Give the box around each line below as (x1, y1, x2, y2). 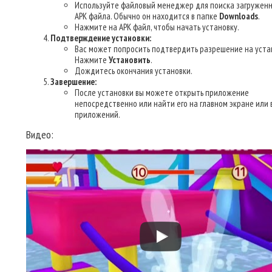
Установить (109, 54, 151, 66)
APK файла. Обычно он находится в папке (75, 10, 219, 22)
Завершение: (50, 76, 97, 87)
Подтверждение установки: (50, 32, 151, 44)
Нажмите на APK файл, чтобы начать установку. (75, 21, 239, 33)
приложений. (75, 109, 120, 120)
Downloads (219, 10, 258, 22)
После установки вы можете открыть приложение (75, 87, 249, 98)
